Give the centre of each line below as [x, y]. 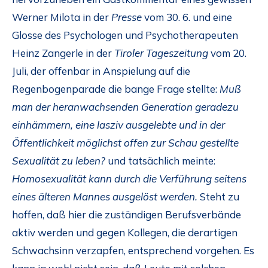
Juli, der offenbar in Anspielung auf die [101, 71]
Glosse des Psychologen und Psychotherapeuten [125, 35]
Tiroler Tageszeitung [161, 53]
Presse [127, 17]
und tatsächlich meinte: [162, 160]
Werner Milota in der [62, 17]
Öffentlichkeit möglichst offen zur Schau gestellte [125, 142]
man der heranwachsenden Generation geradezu [125, 106]
